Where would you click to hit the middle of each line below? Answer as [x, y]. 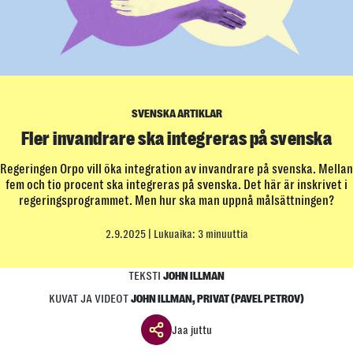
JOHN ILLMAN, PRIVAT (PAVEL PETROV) [217, 299]
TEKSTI [146, 276]
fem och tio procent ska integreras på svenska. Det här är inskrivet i [176, 185]
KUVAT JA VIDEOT [90, 299]
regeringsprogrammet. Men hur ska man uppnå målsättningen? [176, 201]
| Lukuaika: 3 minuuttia [198, 234]
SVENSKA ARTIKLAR [176, 114]
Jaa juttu [192, 330]
